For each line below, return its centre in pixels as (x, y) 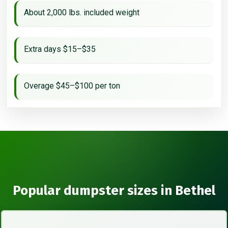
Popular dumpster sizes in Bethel (114, 190)
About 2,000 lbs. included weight (82, 12)
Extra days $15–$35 (60, 49)
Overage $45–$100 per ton (72, 85)
